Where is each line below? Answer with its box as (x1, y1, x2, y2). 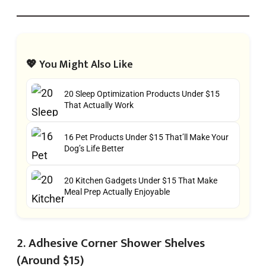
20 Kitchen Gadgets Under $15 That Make (64, 176, 217, 186)
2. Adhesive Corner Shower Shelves (17, 232, 205, 254)
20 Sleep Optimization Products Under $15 (64, 89, 220, 99)
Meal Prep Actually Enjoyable (64, 187, 170, 197)
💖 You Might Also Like (26, 55, 133, 74)
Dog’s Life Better (64, 144, 124, 154)
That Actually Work (64, 100, 134, 110)
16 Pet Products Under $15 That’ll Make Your (64, 132, 229, 142)
